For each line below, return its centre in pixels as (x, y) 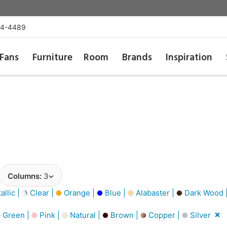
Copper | (164, 215)
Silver (199, 215)
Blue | (115, 193)
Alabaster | (155, 193)
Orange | (79, 193)
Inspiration (189, 58)
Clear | (42, 193)
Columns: (26, 176)
